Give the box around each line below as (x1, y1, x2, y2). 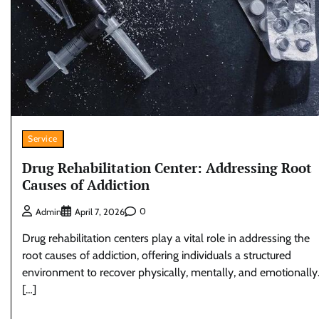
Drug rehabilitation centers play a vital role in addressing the (22, 231, 310, 245)
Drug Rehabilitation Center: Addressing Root (22, 158, 312, 177)
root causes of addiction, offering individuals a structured (22, 248, 291, 262)
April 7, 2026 (75, 206, 125, 217)
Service (28, 133, 58, 145)
